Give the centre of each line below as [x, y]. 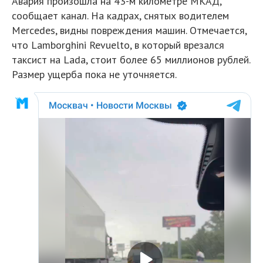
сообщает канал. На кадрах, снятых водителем [120, 16]
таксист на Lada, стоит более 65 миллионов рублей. [131, 60]
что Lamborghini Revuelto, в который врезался [118, 45]
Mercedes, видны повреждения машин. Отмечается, [129, 30]
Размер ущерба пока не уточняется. [94, 74]
